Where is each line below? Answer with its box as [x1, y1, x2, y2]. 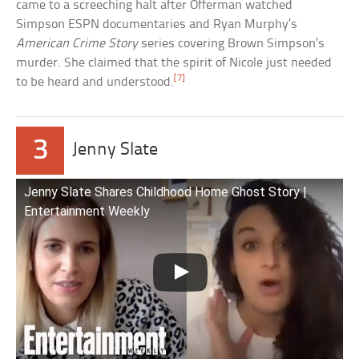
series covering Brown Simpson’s [138, 36, 325, 50]
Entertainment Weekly [24, 203, 151, 219]
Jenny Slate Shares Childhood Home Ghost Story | [24, 184, 308, 200]
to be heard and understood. [16, 75, 175, 89]
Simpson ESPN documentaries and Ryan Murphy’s [16, 17, 298, 31]
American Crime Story [16, 36, 139, 50]
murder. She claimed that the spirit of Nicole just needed [16, 55, 333, 70]
